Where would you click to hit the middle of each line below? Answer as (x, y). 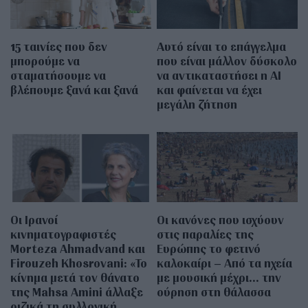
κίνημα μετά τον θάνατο (75, 278)
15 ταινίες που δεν (59, 46)
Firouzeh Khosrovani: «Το (79, 263)
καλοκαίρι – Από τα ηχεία (225, 263)
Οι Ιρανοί (34, 220)
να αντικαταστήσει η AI (219, 75)
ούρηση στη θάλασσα (214, 292)
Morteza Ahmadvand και (78, 249)
